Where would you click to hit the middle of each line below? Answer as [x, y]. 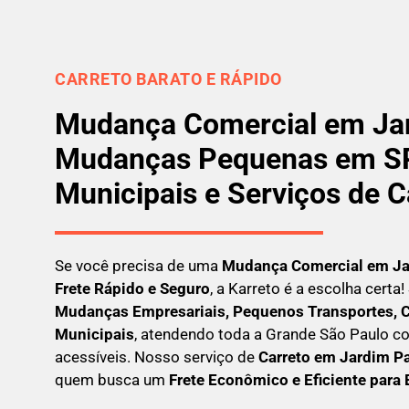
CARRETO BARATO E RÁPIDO [168, 79]
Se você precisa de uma [138, 265]
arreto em [304, 357]
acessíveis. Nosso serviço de [157, 357]
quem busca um [110, 379]
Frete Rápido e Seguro [132, 288]
